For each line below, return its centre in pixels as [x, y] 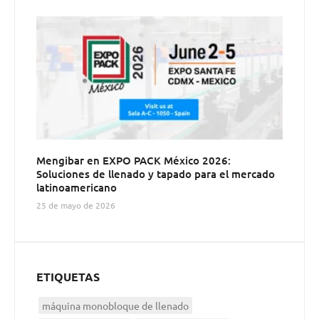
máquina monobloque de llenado [115, 306]
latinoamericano [77, 188]
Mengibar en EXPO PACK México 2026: [134, 161]
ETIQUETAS [68, 277]
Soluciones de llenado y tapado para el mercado [156, 174]
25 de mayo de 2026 [76, 205]
